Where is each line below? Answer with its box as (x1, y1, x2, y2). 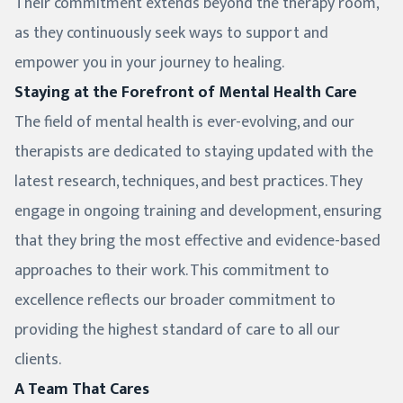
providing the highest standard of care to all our (14, 317, 340, 345)
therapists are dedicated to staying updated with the (14, 139, 373, 166)
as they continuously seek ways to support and (14, 20, 328, 48)
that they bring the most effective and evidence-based (14, 228, 381, 255)
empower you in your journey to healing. (14, 49, 284, 77)
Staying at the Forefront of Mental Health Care (14, 79, 357, 107)
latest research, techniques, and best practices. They (14, 168, 363, 196)
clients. (14, 346, 61, 374)
